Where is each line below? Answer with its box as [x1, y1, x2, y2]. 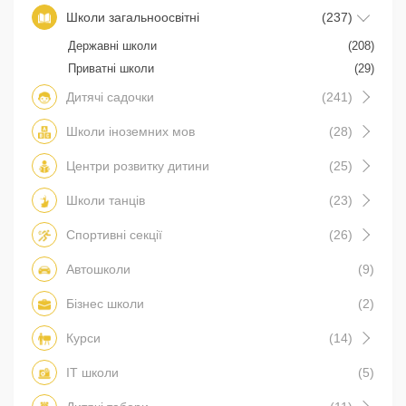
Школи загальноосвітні [66, 10, 199, 25]
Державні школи [68, 39, 157, 53]
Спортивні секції [66, 227, 162, 243]
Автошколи [66, 262, 130, 277]
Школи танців [66, 193, 145, 208]
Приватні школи [68, 62, 154, 76]
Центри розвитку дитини [66, 159, 209, 174]
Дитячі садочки [66, 90, 154, 105]
